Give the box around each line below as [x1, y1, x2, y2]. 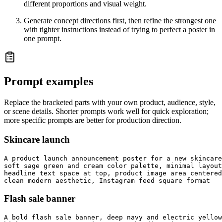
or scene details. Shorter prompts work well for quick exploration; [4, 107, 209, 116]
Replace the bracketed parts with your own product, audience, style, [4, 98, 216, 107]
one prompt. [24, 34, 61, 43]
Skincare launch [4, 134, 70, 145]
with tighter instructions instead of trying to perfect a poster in [24, 25, 215, 34]
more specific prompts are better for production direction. [4, 116, 181, 125]
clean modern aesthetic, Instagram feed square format [4, 176, 210, 184]
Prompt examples [4, 75, 93, 88]
